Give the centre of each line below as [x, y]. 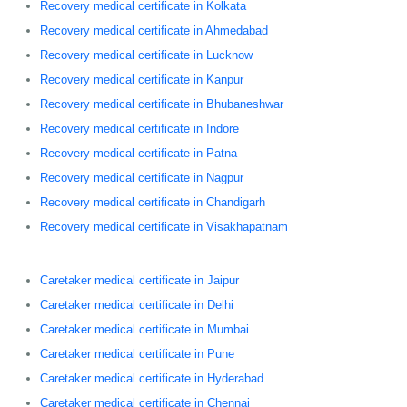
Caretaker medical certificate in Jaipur [139, 280]
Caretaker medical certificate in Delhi [137, 304]
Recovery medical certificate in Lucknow [146, 55]
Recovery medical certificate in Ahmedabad [154, 30]
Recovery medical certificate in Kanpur [142, 79]
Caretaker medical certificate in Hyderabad [152, 378]
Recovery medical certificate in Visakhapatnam [164, 226]
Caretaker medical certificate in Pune [137, 353]
